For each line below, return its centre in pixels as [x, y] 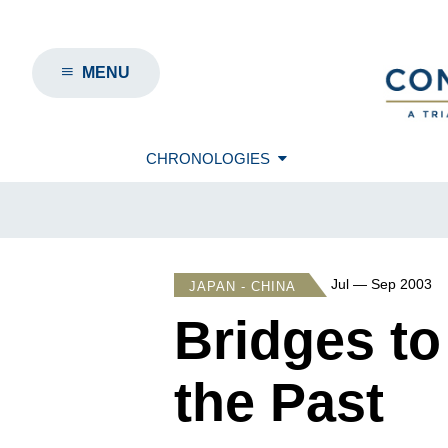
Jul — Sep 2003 [381, 284]
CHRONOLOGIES [207, 158]
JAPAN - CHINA [242, 286]
